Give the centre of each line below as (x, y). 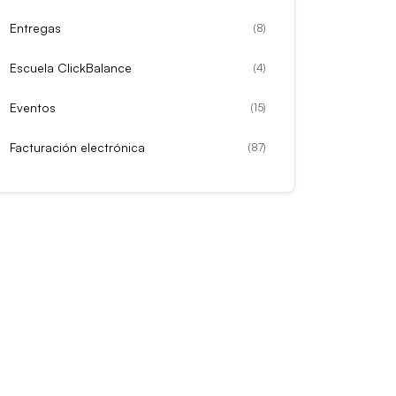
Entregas (35, 28)
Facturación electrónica (77, 147)
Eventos (33, 107)
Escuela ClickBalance (71, 68)
